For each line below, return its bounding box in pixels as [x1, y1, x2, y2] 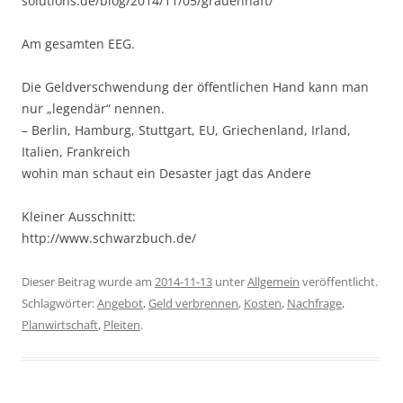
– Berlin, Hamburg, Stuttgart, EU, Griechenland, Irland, [22, 121, 351, 139]
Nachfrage [287, 294, 342, 311]
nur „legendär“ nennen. [22, 99, 165, 117]
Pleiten [103, 316, 140, 333]
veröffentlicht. [300, 273, 378, 290]
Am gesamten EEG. [22, 34, 135, 52]
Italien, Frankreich [22, 142, 130, 160]
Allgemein [247, 273, 300, 290]
